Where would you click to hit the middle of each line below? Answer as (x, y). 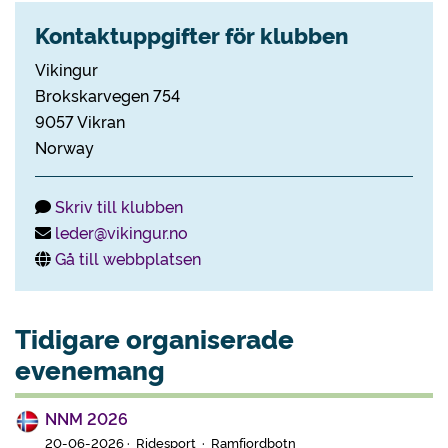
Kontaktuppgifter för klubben (191, 34)
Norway (64, 147)
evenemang (90, 369)
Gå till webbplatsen (128, 258)
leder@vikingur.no (121, 232)
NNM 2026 (86, 418)
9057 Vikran (80, 121)
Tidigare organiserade (154, 338)
